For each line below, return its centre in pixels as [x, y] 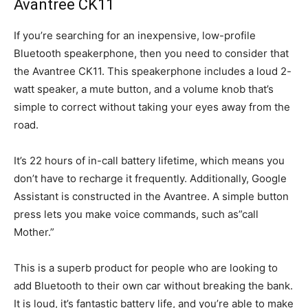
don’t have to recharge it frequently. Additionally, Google [150, 178]
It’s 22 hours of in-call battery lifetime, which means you [149, 160]
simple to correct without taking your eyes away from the [152, 107]
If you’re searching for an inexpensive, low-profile [135, 35]
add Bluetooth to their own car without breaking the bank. [153, 285]
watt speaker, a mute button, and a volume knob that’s [144, 89]
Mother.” [34, 232]
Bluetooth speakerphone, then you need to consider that [151, 53]
